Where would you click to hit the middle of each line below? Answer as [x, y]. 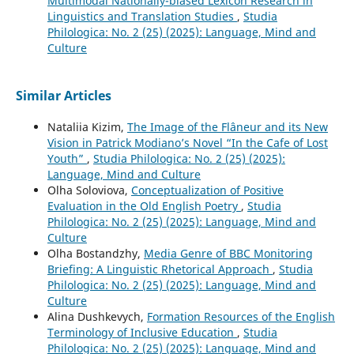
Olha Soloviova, [89, 190]
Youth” [67, 158]
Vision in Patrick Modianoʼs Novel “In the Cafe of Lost [187, 142]
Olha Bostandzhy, [95, 253]
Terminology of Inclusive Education [142, 332]
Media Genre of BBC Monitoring [228, 253]
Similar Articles [63, 95]
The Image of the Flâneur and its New [227, 126]
